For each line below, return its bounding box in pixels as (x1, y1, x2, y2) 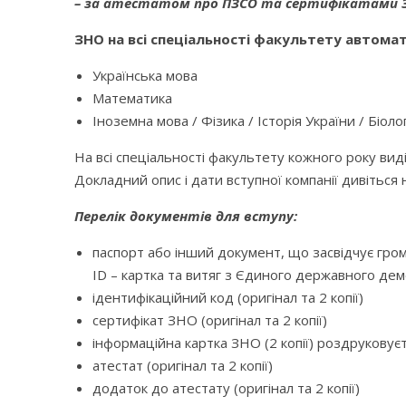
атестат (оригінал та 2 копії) (92, 356, 273, 375)
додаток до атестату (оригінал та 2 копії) (92, 379, 360, 398)
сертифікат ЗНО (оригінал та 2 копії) (92, 311, 327, 330)
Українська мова (92, 66, 198, 85)
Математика (92, 89, 172, 108)
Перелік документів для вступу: (74, 207, 297, 226)
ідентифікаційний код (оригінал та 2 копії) (92, 288, 363, 307)
